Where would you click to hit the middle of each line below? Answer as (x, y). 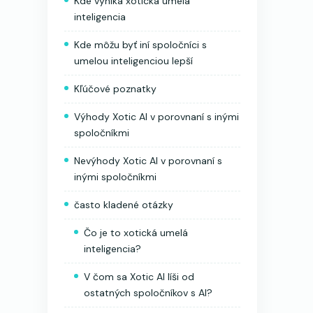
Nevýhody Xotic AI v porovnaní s (148, 160)
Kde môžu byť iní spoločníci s (140, 44)
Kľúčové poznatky (115, 88)
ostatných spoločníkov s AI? (148, 292)
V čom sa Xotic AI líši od (139, 276)
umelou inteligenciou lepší (133, 60)
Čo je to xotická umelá (136, 232)
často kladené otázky (124, 204)
